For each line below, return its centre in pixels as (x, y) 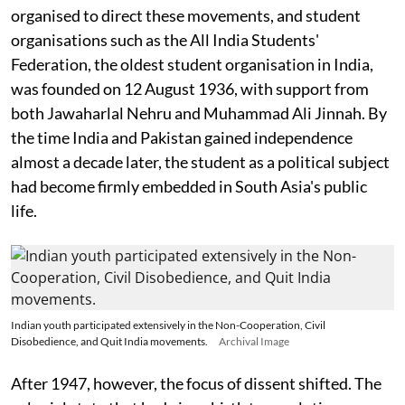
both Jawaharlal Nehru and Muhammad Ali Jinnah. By (199, 113)
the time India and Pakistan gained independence (182, 137)
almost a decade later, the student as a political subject (200, 162)
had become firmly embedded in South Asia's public (189, 186)
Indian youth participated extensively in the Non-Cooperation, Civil (168, 325)
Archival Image (254, 341)
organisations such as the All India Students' (165, 40)
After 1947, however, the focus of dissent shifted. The (196, 383)
